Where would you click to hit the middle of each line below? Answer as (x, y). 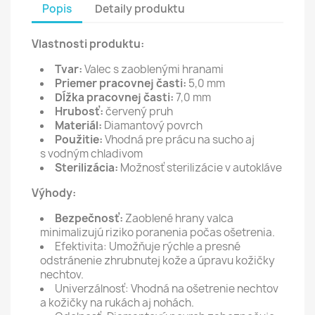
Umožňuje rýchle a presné (174, 246)
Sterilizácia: (86, 168)
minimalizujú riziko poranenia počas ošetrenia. (157, 232)
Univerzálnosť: (92, 289)
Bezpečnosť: (89, 218)
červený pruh (139, 111)
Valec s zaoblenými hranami (153, 69)
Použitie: (79, 140)
